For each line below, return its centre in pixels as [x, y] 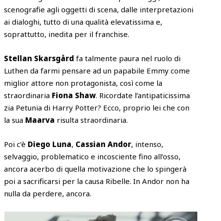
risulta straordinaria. [92, 120]
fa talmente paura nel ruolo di [128, 58]
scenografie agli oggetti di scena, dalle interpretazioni [99, 9]
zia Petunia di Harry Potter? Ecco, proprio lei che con [97, 107]
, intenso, [147, 144]
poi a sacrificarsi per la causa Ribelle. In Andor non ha [97, 181]
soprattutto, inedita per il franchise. [67, 34]
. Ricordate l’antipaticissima [143, 95]
